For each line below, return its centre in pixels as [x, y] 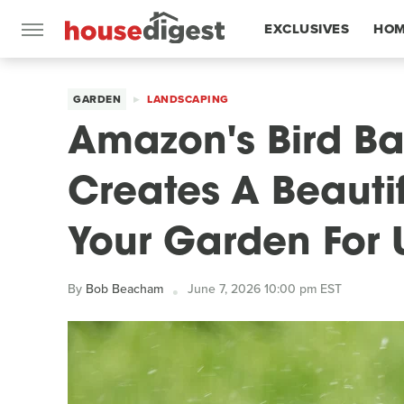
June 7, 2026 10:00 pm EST [265, 289]
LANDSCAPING [188, 99]
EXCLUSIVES [307, 29]
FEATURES [300, 87]
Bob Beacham [124, 289]
